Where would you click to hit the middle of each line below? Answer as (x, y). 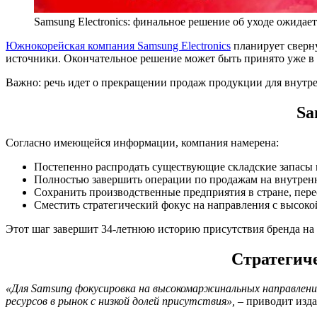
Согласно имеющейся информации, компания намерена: (142, 142)
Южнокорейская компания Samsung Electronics (118, 45)
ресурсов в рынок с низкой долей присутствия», (120, 301)
